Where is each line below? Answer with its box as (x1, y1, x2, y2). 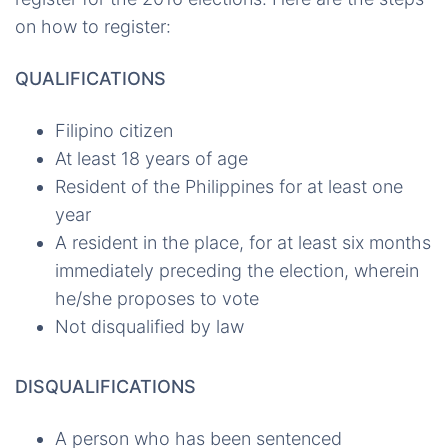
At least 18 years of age (55, 148, 248, 170)
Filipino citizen (55, 120, 173, 142)
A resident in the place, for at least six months (55, 232, 431, 254)
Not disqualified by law (55, 316, 244, 338)
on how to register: (15, 16, 171, 38)
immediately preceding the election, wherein (55, 260, 419, 282)
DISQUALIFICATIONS (15, 376, 196, 398)
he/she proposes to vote (55, 288, 259, 310)
